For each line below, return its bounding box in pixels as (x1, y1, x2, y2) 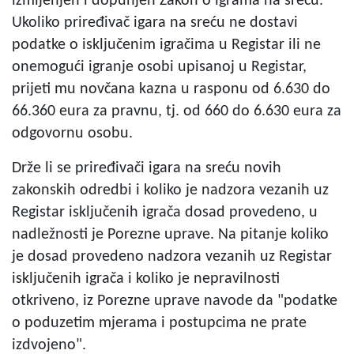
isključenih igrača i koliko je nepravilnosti (12, 270, 280, 287)
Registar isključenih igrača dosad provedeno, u (12, 204, 318, 220)
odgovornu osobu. (12, 125, 133, 141)
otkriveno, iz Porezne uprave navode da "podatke (12, 292, 337, 309)
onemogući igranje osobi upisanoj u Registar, (12, 58, 307, 75)
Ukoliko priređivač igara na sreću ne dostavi (12, 14, 298, 31)
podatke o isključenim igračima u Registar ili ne (12, 36, 321, 53)
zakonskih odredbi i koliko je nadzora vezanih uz (12, 182, 329, 198)
